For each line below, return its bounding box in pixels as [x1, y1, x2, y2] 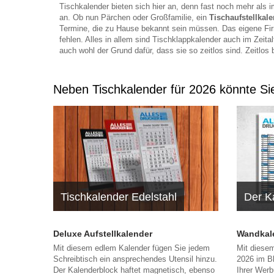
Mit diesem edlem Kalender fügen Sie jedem [53, 243, 210, 253]
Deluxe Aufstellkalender [53, 228, 155, 239]
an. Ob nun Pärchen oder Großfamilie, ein [59, 12, 209, 22]
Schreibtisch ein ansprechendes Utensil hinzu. [53, 254, 217, 264]
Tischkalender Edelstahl [61, 190, 177, 203]
